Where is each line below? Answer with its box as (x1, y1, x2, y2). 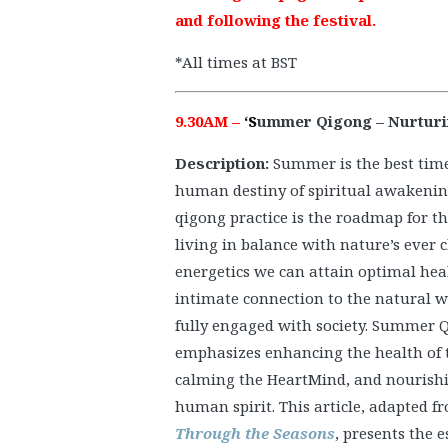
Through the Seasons (175, 423, 335, 444)
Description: (175, 153, 273, 174)
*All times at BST (175, 52, 297, 73)
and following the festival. (175, 10, 380, 31)
